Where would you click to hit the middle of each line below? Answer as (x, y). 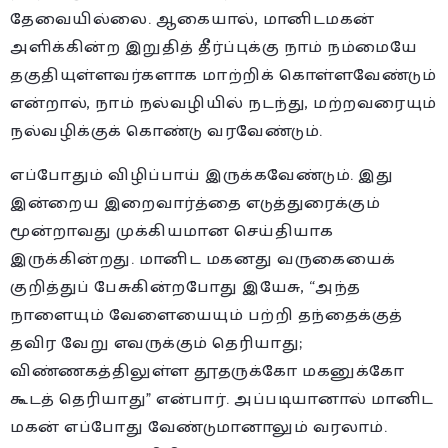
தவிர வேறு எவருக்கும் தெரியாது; (156, 343)
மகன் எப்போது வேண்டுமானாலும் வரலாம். (198, 427)
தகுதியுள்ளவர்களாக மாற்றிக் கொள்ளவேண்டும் (223, 75)
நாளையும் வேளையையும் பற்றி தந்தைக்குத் (206, 315)
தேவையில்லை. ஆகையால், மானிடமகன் (192, 19)
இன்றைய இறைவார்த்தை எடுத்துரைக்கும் (195, 203)
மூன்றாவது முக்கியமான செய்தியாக (171, 231)
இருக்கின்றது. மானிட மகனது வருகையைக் (203, 259)
